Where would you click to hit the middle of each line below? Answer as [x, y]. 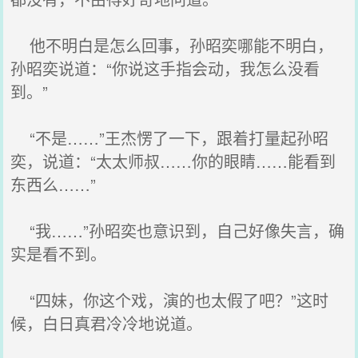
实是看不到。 [59, 254]
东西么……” [54, 184]
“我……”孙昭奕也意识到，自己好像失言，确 [178, 231]
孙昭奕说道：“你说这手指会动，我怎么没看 [165, 68]
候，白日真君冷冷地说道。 [107, 323]
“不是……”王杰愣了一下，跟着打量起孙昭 [170, 138]
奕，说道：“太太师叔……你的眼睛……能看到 [173, 161]
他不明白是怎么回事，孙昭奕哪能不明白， [172, 45]
